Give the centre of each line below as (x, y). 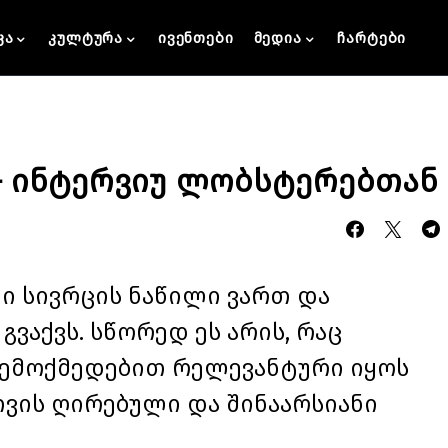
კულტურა (86, 37)
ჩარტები (371, 37)
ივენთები (195, 37)
